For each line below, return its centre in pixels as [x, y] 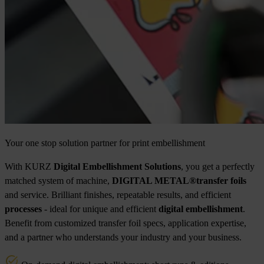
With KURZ [29, 166]
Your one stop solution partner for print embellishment [105, 143]
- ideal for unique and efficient [100, 209]
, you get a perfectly [218, 166]
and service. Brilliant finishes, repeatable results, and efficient [118, 194]
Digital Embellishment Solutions [117, 166]
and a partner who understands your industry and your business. [123, 237]
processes [23, 209]
